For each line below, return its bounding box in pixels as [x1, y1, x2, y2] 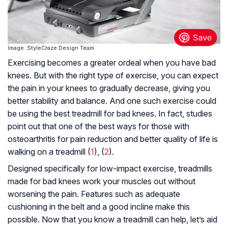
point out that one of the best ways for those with [8, 121, 189, 132]
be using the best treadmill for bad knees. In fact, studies [8, 108, 212, 119]
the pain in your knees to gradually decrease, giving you [8, 83, 210, 94]
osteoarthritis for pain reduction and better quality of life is [8, 134, 218, 145]
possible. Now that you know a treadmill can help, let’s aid [8, 214, 217, 225]
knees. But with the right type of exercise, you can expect [8, 70, 218, 81]
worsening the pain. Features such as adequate [8, 189, 180, 199]
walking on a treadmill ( [8, 147, 91, 157]
